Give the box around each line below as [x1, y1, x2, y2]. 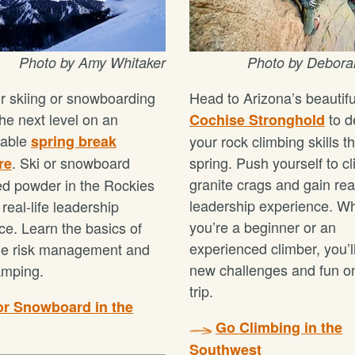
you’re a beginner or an [189, 216, 336, 237]
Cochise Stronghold [189, 109, 325, 130]
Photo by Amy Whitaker [19, 52, 166, 72]
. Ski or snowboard [12, 152, 130, 173]
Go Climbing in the [216, 317, 342, 338]
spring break [31, 131, 116, 151]
